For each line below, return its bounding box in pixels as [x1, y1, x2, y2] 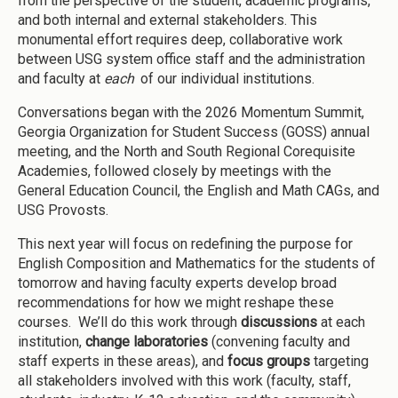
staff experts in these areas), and [18, 353, 227, 370]
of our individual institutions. [137, 70, 314, 88]
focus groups [227, 353, 310, 370]
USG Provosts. [18, 202, 112, 219]
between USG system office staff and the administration [18, 51, 365, 68]
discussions [241, 314, 317, 331]
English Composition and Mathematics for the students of [18, 255, 376, 273]
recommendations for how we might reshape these [18, 294, 334, 312]
